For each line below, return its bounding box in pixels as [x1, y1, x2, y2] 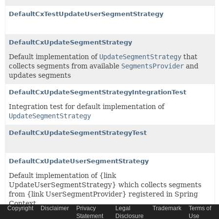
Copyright [7, 205, 33, 212]
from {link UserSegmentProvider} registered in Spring [9, 190, 198, 198]
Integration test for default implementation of [9, 103, 164, 110]
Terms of [188, 205, 211, 212]
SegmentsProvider [121, 62, 184, 70]
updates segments [9, 71, 71, 79]
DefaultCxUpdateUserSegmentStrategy [9, 157, 149, 165]
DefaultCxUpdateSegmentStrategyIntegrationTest [9, 88, 186, 96]
